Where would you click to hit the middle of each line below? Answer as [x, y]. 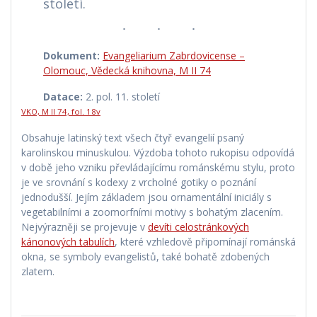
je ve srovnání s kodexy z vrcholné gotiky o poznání [139, 183]
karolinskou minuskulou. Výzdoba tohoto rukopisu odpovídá [158, 153]
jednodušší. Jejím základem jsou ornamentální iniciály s [146, 197]
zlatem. [38, 272]
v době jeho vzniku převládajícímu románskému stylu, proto [158, 168]
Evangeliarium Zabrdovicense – [174, 56]
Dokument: [72, 56]
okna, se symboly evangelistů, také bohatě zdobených [145, 257]
